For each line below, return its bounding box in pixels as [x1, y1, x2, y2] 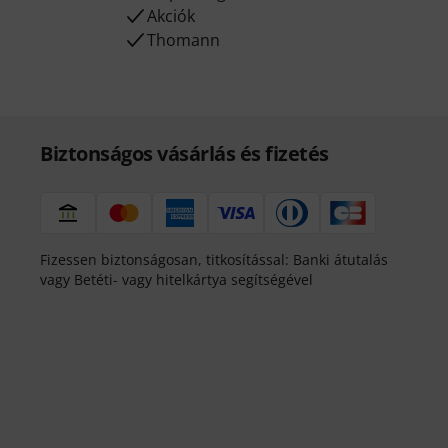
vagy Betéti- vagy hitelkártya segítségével [40, 270, 313, 289]
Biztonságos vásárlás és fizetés [40, 140, 329, 167]
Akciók [147, 5, 196, 27]
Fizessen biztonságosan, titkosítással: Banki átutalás [40, 250, 388, 269]
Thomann [147, 29, 221, 51]
